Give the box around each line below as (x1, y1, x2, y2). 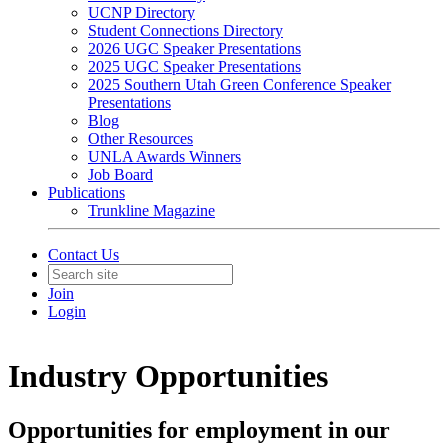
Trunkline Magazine (88, 202, 215, 219)
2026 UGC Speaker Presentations (88, 40, 301, 57)
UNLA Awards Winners (88, 148, 241, 165)
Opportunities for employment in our (8, 416, 390, 443)
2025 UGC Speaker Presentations (88, 58, 301, 75)
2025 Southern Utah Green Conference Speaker (88, 76, 391, 93)
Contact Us (48, 246, 119, 263)
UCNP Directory (88, 4, 195, 21)
